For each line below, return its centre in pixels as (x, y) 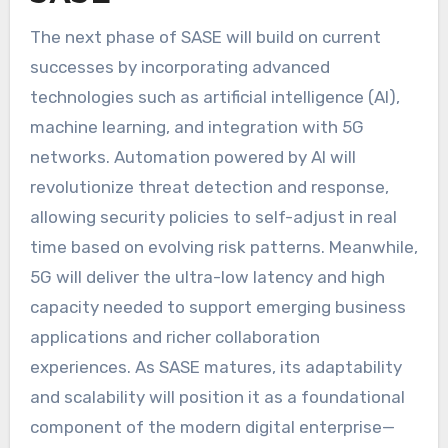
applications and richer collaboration (174, 336)
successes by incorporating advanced (179, 66)
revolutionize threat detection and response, (209, 186)
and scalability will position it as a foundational (217, 396)
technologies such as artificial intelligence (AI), (214, 96)
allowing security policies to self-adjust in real (213, 216)
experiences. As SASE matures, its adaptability (215, 366)
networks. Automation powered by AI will (192, 156)
